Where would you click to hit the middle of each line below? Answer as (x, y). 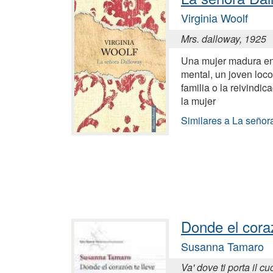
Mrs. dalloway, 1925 (224, 38)
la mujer (198, 101)
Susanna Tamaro (222, 246)
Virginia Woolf (214, 17)
